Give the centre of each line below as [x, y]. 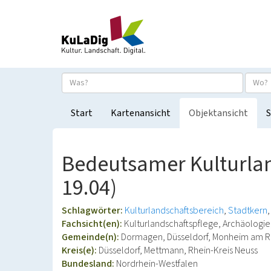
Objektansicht [218, 113]
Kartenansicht [141, 113]
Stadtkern [248, 211]
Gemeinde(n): [91, 237]
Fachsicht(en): [93, 224]
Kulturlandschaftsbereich [174, 211]
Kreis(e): [80, 250]
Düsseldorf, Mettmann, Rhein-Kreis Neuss [178, 250]
